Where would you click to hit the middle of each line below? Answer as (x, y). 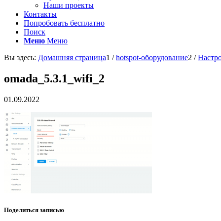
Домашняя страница (72, 57)
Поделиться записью (34, 210)
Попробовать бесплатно (64, 23)
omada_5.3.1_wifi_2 (54, 78)
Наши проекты (69, 5)
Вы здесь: (20, 57)
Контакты (40, 14)
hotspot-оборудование (152, 57)
